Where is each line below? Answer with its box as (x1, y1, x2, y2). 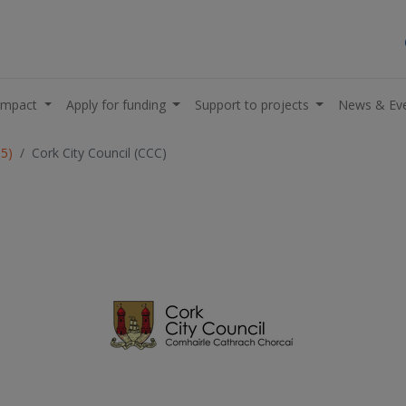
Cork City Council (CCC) (32, 144, 167, 161)
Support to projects (194, 95, 309, 113)
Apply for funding (65, 95, 166, 113)
